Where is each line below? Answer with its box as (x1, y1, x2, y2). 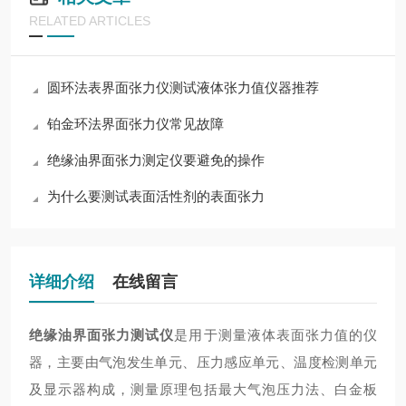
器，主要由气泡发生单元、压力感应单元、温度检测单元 (29, 354, 377, 370)
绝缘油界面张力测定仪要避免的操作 (47, 152, 265, 168)
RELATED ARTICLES (29, 14, 150, 28)
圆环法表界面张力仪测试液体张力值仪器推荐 (47, 80, 319, 95)
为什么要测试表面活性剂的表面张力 (47, 188, 265, 204)
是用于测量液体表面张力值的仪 (174, 327, 378, 343)
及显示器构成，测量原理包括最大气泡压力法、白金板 (29, 382, 377, 397)
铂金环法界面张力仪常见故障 (47, 116, 224, 131)
